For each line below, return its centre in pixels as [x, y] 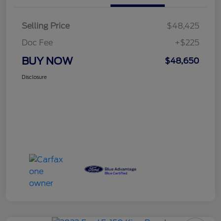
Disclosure [34, 77]
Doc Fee [37, 42]
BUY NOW [47, 61]
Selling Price [46, 26]
